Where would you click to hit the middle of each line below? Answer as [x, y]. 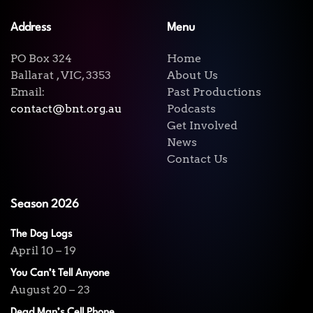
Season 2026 [45, 205]
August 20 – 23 [50, 290]
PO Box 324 [41, 59]
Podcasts [191, 109]
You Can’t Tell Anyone [60, 274]
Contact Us [197, 159]
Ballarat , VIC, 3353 [61, 75]
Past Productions [214, 92]
